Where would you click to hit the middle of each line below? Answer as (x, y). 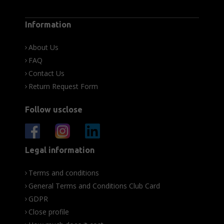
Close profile (49, 212)
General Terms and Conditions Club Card (94, 186)
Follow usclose (54, 110)
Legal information (60, 150)
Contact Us (46, 73)
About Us (43, 47)
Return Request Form (63, 86)
